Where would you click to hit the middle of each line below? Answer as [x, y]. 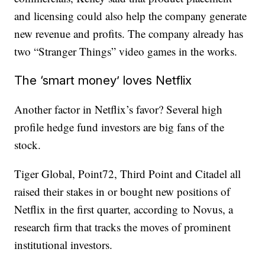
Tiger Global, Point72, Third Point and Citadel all [128, 174]
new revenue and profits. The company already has [129, 33]
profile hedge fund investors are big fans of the [119, 127]
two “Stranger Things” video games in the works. [126, 51]
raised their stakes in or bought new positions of [122, 191]
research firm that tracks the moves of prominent [123, 227]
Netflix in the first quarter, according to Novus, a [124, 209]
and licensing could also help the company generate [131, 16]
